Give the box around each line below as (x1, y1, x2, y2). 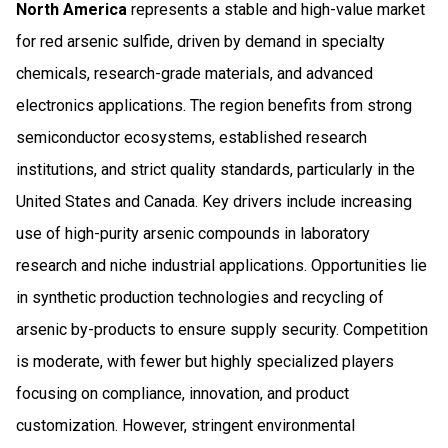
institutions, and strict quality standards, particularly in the (16, 159, 415, 179)
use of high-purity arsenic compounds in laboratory (16, 223, 370, 243)
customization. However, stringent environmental (16, 415, 355, 435)
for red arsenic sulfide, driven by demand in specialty (16, 31, 385, 51)
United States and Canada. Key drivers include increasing (16, 191, 412, 211)
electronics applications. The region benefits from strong (16, 95, 412, 115)
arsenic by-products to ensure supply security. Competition (16, 319, 428, 339)
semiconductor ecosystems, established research (16, 127, 367, 147)
